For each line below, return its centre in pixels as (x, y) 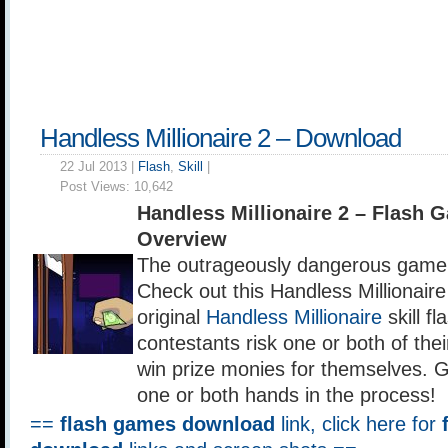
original (171, 317)
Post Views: (97, 186)
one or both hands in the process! (286, 395)
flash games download (167, 424)
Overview (182, 239)
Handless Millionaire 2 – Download (220, 138)
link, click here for (358, 424)
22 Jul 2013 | (99, 166)
